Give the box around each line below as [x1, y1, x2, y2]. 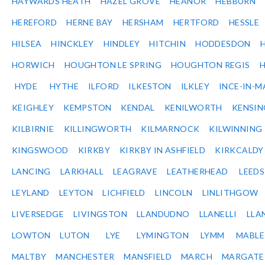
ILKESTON [128, 81, 172, 92]
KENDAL [121, 102, 155, 113]
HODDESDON [195, 38, 251, 49]
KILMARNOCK [141, 124, 200, 134]
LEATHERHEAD [167, 166, 228, 177]
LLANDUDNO [137, 209, 190, 219]
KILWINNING [209, 124, 263, 134]
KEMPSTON [63, 102, 112, 113]
